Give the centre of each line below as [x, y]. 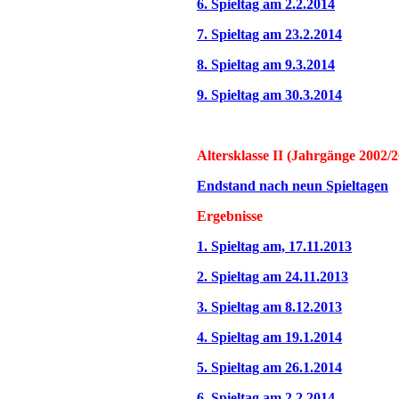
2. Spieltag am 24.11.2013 [273, 277]
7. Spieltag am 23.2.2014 [269, 34]
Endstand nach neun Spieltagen [293, 186]
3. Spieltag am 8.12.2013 [269, 307]
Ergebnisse [230, 216]
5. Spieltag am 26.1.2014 [269, 367]
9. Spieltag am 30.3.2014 [269, 95]
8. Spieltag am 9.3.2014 [266, 65]
